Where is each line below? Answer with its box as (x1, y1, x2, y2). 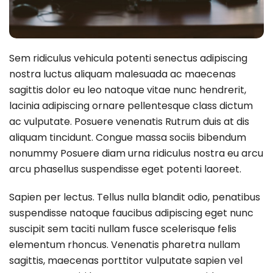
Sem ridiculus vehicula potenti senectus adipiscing (9, 51, 247, 65)
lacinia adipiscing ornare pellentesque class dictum (9, 98, 253, 113)
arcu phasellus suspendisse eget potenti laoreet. (9, 161, 241, 176)
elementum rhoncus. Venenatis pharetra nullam (9, 237, 240, 252)
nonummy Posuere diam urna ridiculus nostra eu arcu (9, 146, 263, 160)
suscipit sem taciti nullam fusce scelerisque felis (9, 221, 236, 236)
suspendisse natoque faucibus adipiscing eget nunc (9, 205, 253, 220)
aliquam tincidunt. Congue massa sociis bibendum (9, 130, 246, 144)
